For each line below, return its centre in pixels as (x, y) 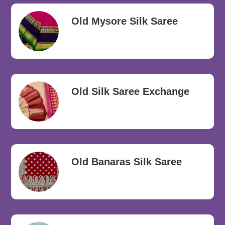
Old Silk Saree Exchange (131, 91)
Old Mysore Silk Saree (125, 21)
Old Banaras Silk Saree (127, 162)
